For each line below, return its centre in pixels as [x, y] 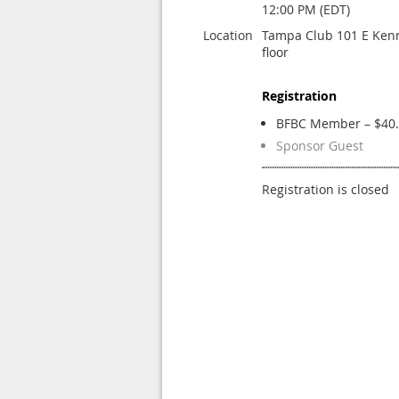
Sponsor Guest [320, 146]
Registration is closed [326, 189]
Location [228, 35]
